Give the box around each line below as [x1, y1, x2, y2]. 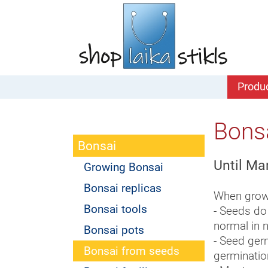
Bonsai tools [84, 202, 147, 216]
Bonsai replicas [84, 181, 162, 195]
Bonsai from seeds [84, 244, 179, 258]
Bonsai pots [84, 223, 144, 237]
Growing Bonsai [84, 160, 163, 174]
